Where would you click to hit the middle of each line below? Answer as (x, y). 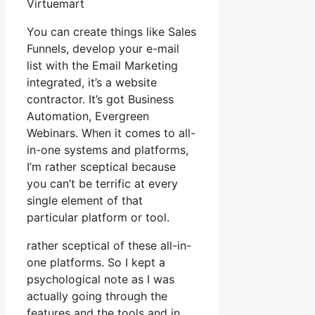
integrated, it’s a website (92, 83)
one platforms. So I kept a (96, 263)
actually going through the (97, 296)
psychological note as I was (101, 279)
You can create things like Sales (111, 32)
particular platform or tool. (98, 218)
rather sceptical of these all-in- (109, 246)
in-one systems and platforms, (108, 150)
